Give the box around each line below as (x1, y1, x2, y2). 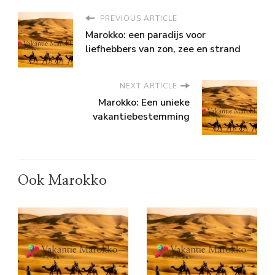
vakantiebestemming (93, 109, 190, 123)
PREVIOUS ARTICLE (98, 13, 177, 23)
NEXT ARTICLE (120, 80, 177, 91)
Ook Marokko (18, 173, 107, 187)
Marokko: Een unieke (98, 95, 190, 109)
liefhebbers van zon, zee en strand (85, 42, 241, 56)
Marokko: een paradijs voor (85, 28, 206, 42)
